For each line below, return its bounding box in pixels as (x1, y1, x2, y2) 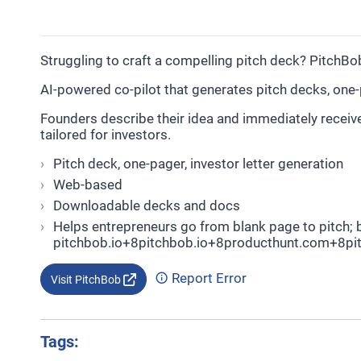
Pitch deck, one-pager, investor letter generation (52, 156, 343, 172)
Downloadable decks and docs (52, 197, 240, 214)
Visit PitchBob (50, 273, 123, 286)
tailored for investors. (39, 127, 171, 143)
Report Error (168, 270, 247, 286)
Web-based (52, 176, 122, 193)
